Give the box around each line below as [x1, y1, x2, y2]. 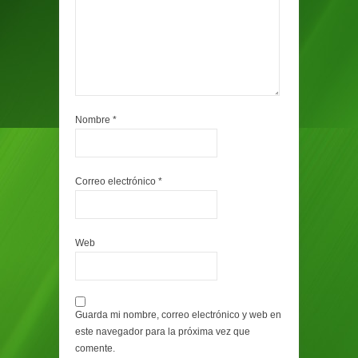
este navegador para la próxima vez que [75, 326, 250, 337]
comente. [75, 343, 115, 354]
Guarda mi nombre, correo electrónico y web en [75, 309, 281, 320]
